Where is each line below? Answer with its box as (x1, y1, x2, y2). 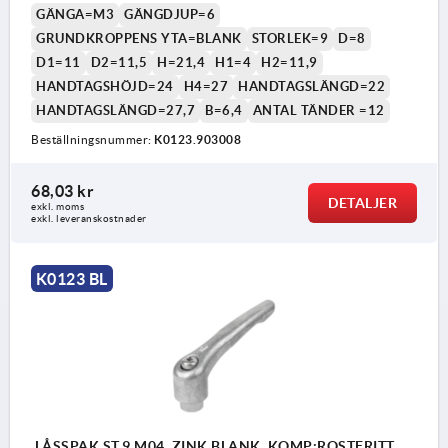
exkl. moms (31, 200, 84, 212)
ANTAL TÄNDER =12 (252, 102, 385, 118)
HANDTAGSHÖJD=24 (36, 78, 174, 94)
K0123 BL (35, 269, 108, 288)
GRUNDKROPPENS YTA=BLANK (36, 30, 242, 46)
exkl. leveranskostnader (31, 212, 147, 224)
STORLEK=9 (251, 30, 328, 46)
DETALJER (328, 194, 397, 211)
